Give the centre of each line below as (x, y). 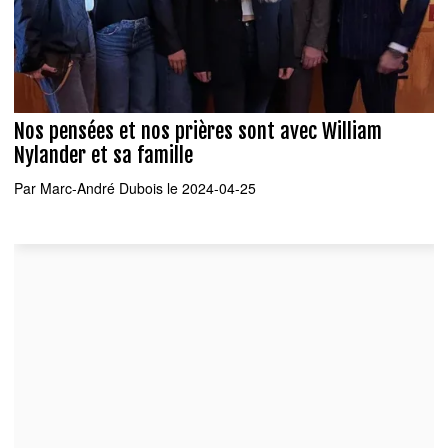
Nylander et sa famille (103, 155)
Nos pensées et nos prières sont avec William (198, 131)
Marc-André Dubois (101, 187)
